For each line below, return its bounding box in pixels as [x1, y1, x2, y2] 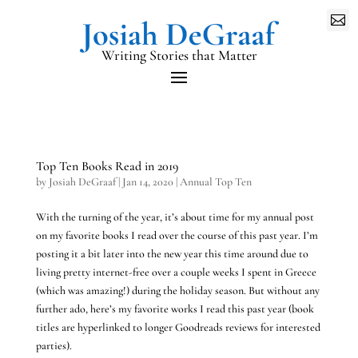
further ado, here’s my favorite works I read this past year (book [35, 301, 314, 316]
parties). [35, 338, 72, 352]
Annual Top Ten [179, 174, 252, 189]
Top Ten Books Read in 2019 [35, 157, 178, 174]
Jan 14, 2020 [121, 174, 173, 189]
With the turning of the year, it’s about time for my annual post [35, 209, 314, 224]
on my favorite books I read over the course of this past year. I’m [35, 228, 318, 242]
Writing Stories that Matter [101, 46, 257, 64]
